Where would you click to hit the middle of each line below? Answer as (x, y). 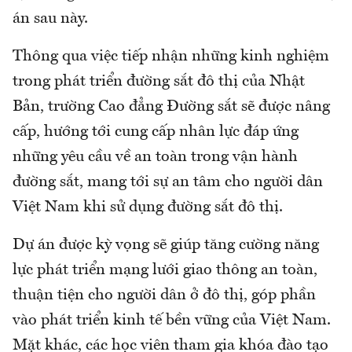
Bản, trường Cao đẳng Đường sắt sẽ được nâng (171, 106)
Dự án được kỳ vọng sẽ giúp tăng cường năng (166, 245)
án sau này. (50, 18)
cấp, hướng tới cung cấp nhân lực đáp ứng (156, 132)
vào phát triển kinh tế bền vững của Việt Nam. (172, 320)
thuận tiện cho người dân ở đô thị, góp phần (164, 295)
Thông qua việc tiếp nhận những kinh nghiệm (171, 56)
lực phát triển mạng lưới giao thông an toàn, (165, 270)
